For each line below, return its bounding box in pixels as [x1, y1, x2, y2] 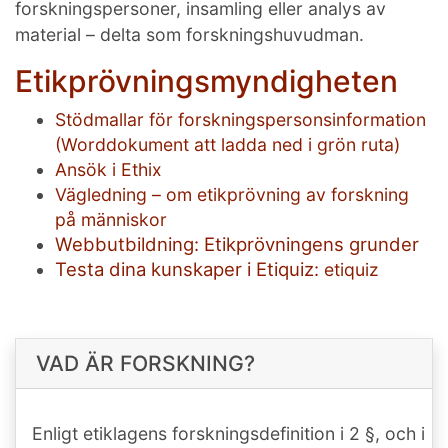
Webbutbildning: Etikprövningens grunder [55, 232, 419, 255]
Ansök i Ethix [55, 158, 162, 180]
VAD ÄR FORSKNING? [36, 350, 255, 376]
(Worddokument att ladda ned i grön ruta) [55, 133, 400, 155]
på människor [55, 208, 167, 230]
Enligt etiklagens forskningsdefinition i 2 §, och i [32, 422, 425, 444]
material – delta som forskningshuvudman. [15, 23, 364, 45]
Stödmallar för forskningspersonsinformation [55, 108, 426, 130]
